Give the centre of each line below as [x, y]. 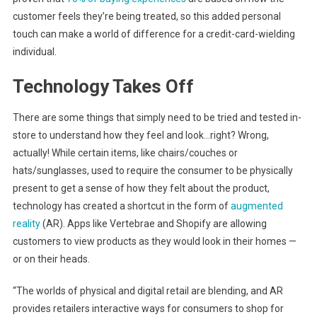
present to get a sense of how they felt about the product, [141, 189]
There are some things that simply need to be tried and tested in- [157, 118]
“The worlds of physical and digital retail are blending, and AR [148, 291]
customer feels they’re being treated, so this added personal [146, 17]
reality [26, 224]
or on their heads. [51, 259]
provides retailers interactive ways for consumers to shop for [148, 309]
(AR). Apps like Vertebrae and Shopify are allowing [153, 224]
